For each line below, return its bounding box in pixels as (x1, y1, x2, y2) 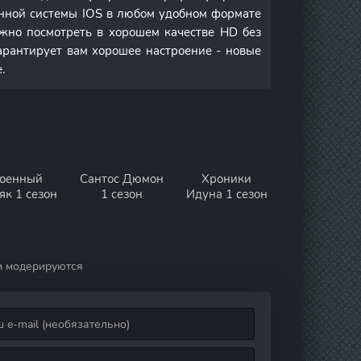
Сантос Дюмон (80, 171, 164, 187)
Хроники (201, 171, 251, 187)
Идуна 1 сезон (185, 186, 268, 202)
